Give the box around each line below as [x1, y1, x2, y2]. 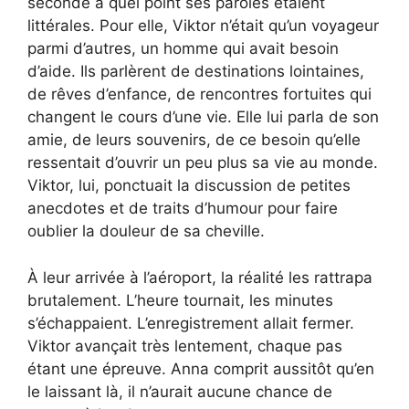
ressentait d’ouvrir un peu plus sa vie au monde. [27, 153, 378, 173]
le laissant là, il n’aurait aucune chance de [27, 382, 332, 401]
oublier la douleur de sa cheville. [27, 222, 265, 241]
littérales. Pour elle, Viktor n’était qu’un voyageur [27, 16, 379, 36]
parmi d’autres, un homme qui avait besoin [27, 39, 339, 58]
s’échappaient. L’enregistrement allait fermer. [27, 313, 354, 332]
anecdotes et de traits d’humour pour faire [27, 199, 338, 218]
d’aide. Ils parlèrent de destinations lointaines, [27, 62, 364, 81]
